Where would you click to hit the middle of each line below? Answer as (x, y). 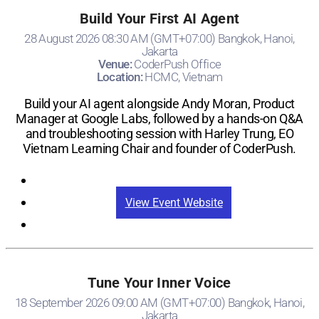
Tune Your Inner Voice (159, 294)
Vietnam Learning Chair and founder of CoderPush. (159, 148)
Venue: (116, 64)
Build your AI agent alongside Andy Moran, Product (159, 103)
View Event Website (174, 202)
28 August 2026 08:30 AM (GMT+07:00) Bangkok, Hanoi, (159, 38)
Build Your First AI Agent (159, 18)
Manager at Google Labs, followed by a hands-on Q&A (159, 118)
